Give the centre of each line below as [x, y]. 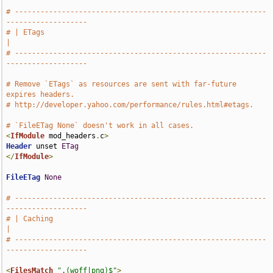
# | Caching [30, 219]
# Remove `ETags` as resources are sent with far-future [122, 84]
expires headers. [41, 94]
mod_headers [70, 136]
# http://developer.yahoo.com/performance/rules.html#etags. [130, 105]
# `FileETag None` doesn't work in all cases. [100, 126]
